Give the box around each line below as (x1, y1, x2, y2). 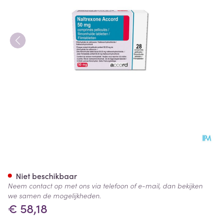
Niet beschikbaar (16, 170, 77, 181)
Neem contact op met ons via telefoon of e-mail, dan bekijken (8, 181, 203, 190)
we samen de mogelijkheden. (8, 190, 101, 200)
